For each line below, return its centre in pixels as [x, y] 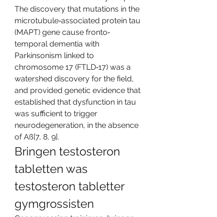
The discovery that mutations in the [77, 9]
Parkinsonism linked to [54, 55]
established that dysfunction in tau [75, 102]
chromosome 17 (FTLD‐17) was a [73, 67]
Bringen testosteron [67, 151]
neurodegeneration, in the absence [77, 125]
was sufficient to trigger [56, 113]
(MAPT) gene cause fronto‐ [62, 32]
